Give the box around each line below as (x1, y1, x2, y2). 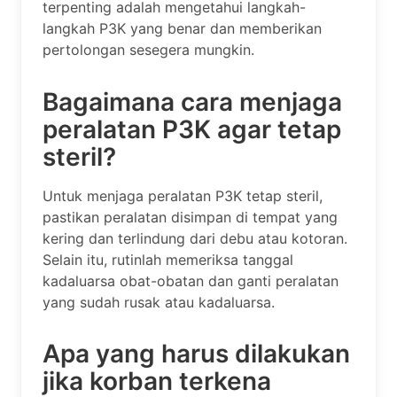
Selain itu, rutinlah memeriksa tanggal (43, 250, 293, 269)
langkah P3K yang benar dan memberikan (43, 19, 322, 37)
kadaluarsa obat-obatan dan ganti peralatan (43, 271, 339, 290)
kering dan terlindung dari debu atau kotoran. (43, 229, 347, 247)
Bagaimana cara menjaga (43, 86, 342, 117)
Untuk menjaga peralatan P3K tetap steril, (43, 186, 323, 205)
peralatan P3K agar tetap (43, 113, 341, 144)
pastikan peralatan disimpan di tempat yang (43, 207, 338, 226)
